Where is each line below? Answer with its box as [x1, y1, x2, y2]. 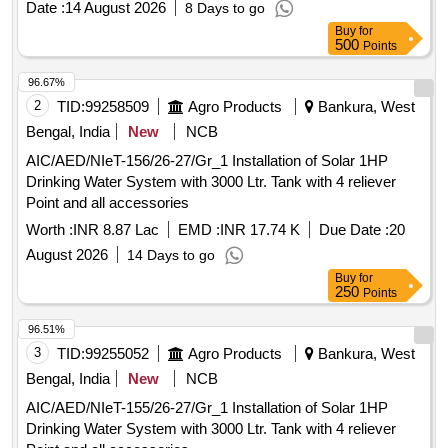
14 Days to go [127, 247, 215, 264]
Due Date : [319, 221, 389, 239]
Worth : [26, 221, 73, 239]
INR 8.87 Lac [73, 221, 159, 239]
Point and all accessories [26, 194, 189, 212]
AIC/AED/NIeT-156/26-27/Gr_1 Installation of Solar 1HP [26, 152, 232, 170]
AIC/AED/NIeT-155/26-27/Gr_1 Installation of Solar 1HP [26, 399, 232, 417]
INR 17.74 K [220, 221, 300, 239]
